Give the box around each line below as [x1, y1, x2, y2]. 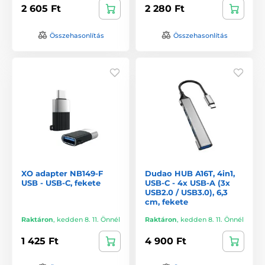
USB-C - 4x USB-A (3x [145, 177, 230, 188]
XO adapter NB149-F [21, 168, 103, 178]
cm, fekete [145, 196, 188, 206]
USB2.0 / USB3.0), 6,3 [145, 187, 228, 197]
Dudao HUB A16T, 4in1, [145, 168, 235, 178]
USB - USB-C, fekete [21, 177, 101, 188]
